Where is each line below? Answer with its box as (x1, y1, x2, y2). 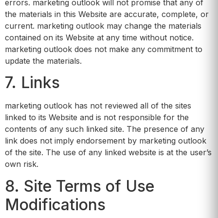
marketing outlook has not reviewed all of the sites (5, 101, 191, 111)
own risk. (5, 159, 38, 169)
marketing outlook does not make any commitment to (5, 44, 202, 54)
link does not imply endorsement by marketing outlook (5, 136, 206, 146)
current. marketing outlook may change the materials (5, 20, 201, 31)
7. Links (5, 73, 60, 92)
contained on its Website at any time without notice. (5, 32, 194, 42)
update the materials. (5, 55, 82, 66)
